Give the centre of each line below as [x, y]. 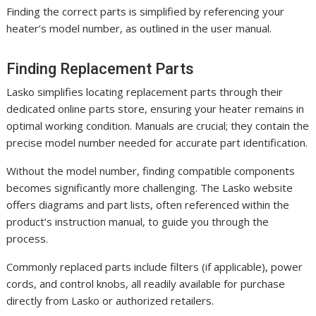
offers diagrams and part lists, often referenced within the [148, 204]
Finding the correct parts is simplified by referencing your [146, 11]
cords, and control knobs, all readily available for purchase [146, 283]
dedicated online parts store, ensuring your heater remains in [156, 108]
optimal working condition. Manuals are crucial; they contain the [158, 125]
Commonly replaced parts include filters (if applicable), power [155, 266]
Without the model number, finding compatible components [151, 170]
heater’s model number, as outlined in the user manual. [139, 28]
